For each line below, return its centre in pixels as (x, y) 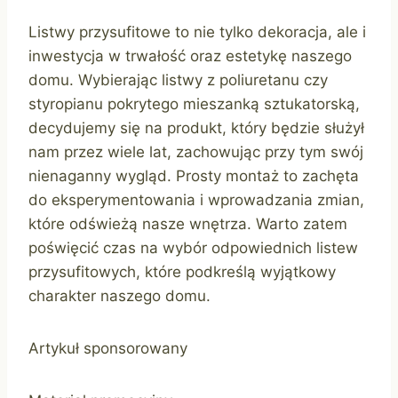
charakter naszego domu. (119, 296)
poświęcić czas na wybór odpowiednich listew (193, 248)
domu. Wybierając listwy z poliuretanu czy (178, 80)
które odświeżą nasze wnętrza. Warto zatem (188, 224)
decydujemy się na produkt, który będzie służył (196, 128)
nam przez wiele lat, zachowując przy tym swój (196, 152)
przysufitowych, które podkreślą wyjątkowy (182, 272)
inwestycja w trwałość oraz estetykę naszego (190, 56)
